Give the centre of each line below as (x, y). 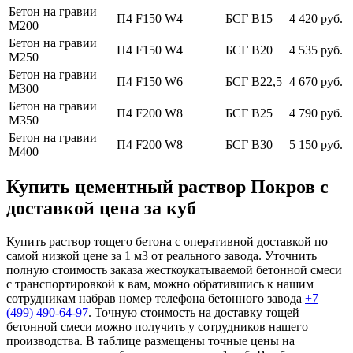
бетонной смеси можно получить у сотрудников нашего (157, 327)
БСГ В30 (249, 144)
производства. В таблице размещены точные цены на (150, 341)
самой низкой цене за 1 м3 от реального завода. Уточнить (162, 256)
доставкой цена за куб (101, 208)
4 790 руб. (316, 113)
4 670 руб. (316, 81)
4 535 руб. (316, 50)
